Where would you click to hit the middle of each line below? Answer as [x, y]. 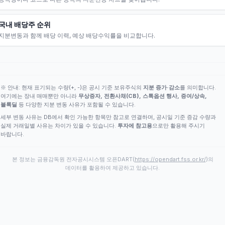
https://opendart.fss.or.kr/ [170, 159]
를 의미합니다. [198, 87]
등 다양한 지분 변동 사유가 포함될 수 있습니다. [76, 104]
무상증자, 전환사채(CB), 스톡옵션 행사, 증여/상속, [143, 96]
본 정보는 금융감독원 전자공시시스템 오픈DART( [73, 159]
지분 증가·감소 [161, 87]
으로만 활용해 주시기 [179, 126]
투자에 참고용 [135, 126]
